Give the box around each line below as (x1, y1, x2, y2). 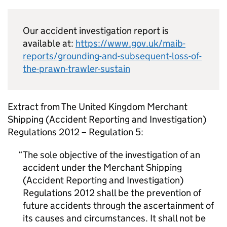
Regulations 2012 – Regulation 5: (8, 126, 143, 138)
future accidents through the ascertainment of (23, 200, 214, 212)
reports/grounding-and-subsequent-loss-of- (23, 50, 202, 62)
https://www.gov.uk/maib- (75, 37, 185, 50)
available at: (23, 37, 75, 50)
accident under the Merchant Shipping (23, 162, 182, 174)
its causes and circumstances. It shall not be (23, 212, 206, 224)
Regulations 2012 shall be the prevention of (23, 187, 201, 199)
